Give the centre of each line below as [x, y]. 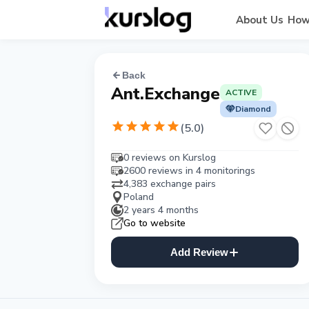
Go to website [154, 223]
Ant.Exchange [166, 94]
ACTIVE [241, 92]
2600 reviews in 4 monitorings [189, 171]
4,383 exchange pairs [170, 184]
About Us [259, 20]
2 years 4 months [161, 210]
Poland [139, 197]
